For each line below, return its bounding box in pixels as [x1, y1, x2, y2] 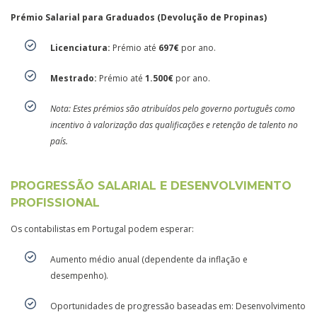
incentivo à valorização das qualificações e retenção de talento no [50, 118, 298, 131]
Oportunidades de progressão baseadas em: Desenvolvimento [50, 299, 306, 312]
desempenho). [50, 269, 108, 282]
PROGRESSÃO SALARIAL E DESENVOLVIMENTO [11, 178, 292, 192]
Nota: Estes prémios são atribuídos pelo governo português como [50, 102, 295, 115]
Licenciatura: [50, 41, 110, 54]
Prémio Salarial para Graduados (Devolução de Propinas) [11, 11, 267, 23]
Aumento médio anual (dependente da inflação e [50, 253, 248, 265]
